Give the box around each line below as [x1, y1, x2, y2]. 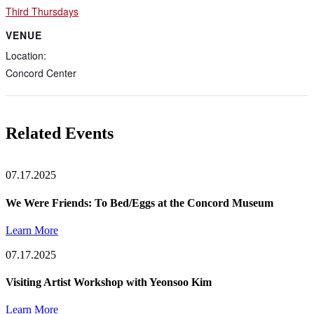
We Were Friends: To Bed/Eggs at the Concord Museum [6, 196, 273, 209]
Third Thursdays [6, 4, 78, 19]
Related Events [6, 124, 114, 143]
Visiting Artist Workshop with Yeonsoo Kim [6, 276, 212, 289]
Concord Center [6, 66, 76, 81]
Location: [6, 48, 46, 63]
